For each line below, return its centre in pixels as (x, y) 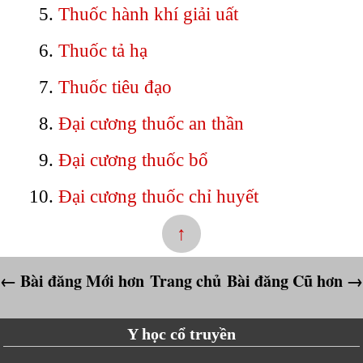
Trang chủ (186, 280)
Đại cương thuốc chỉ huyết (158, 196)
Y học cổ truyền (181, 334)
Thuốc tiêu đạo (115, 87)
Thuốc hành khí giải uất (148, 14)
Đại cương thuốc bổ (133, 160)
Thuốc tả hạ (102, 50)
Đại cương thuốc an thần (151, 123)
